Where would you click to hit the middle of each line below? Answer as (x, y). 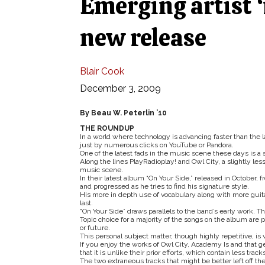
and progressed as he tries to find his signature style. (164, 186)
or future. (95, 228)
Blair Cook (102, 71)
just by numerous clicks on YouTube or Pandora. (156, 145)
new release (143, 38)
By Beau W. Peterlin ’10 (123, 113)
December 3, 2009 (120, 88)
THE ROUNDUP (107, 128)
